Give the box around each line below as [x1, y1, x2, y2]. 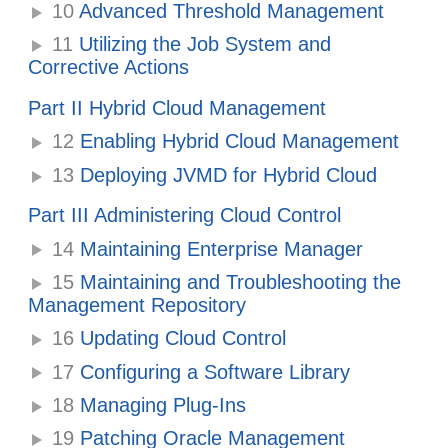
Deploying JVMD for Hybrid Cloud [74, 163, 378, 186]
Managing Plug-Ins [74, 394, 247, 416]
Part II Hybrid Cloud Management [28, 97, 327, 119]
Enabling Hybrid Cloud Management [74, 130, 400, 153]
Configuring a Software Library [74, 360, 351, 383]
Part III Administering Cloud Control [28, 204, 342, 227]
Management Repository [28, 293, 247, 316]
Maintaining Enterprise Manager [74, 237, 364, 260]
